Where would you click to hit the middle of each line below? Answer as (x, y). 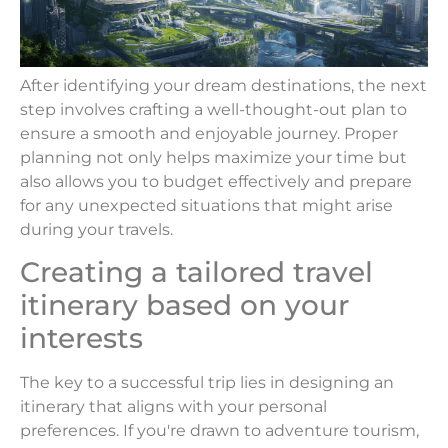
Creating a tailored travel (196, 272)
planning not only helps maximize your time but (213, 157)
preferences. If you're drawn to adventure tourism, (219, 431)
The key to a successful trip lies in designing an (207, 383)
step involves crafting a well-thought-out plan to (213, 109)
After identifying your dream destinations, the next (223, 85)
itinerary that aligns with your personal (173, 407)
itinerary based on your (184, 305)
